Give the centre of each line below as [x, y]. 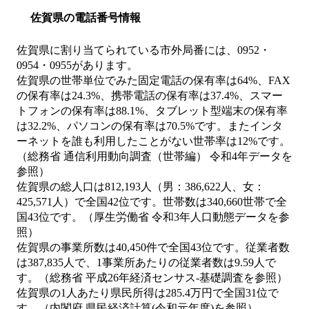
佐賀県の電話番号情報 [86, 18]
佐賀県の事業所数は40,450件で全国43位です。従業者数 [153, 248]
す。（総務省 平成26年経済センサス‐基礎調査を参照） [152, 278]
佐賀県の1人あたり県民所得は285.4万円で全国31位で [148, 293]
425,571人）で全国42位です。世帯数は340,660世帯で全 [152, 202]
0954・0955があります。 [77, 66]
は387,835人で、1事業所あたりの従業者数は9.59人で [146, 263]
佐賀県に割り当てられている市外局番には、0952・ [143, 50]
